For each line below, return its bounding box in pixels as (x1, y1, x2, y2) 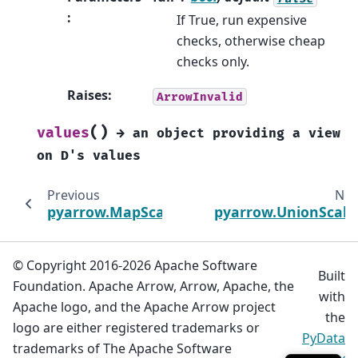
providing (213, 125, 284, 142)
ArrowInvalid (156, 89, 243, 104)
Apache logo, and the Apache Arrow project (13, 298, 276, 316)
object (157, 125, 205, 142)
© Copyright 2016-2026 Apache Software (13, 257, 257, 275)
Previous (46, 186, 100, 205)
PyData (302, 329, 345, 348)
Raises (67, 86, 108, 105)
